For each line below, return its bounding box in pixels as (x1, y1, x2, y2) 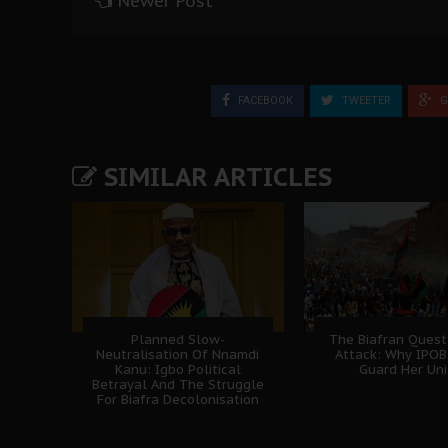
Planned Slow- (130, 330, 225, 348)
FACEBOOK (235, 93, 293, 107)
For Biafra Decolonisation (96, 390, 259, 408)
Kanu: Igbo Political (114, 360, 241, 378)
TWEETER (339, 93, 391, 107)
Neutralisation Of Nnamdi (96, 345, 260, 363)
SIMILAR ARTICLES (97, 160, 332, 193)
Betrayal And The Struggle (91, 375, 264, 393)
